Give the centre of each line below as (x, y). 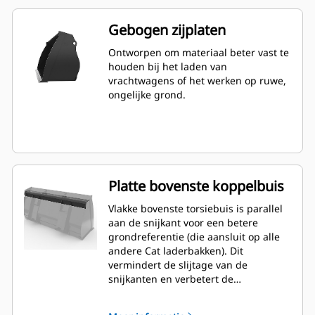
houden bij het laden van (168, 67)
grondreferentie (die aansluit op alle (194, 237)
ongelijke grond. (147, 95)
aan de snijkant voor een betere (183, 223)
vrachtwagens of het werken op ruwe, (197, 81)
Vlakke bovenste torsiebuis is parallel (195, 209)
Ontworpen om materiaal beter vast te (199, 53)
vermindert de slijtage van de (178, 265)
